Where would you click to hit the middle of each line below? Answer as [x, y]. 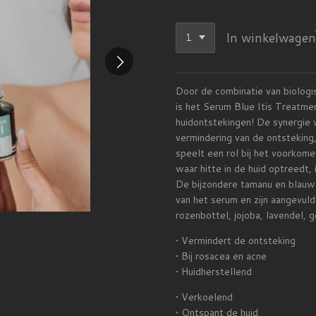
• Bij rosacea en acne [221, 256]
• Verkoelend [204, 297]
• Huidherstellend [214, 272]
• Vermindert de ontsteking [236, 241]
